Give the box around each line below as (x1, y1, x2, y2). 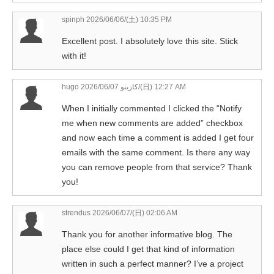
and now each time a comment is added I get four (62, 132, 254, 143)
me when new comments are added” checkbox (62, 117, 243, 128)
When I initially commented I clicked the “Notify (62, 103, 242, 113)
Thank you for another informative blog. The (62, 229, 232, 239)
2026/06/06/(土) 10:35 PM (84, 15, 172, 24)
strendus (62, 208, 91, 217)
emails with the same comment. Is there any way (62, 147, 250, 157)
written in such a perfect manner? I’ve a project (62, 258, 243, 268)
